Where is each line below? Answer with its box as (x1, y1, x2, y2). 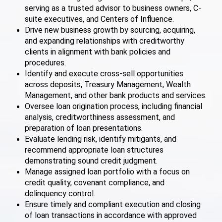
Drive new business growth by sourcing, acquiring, (25, 25, 195, 35)
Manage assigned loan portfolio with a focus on (25, 167, 190, 177)
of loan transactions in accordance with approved (25, 211, 197, 221)
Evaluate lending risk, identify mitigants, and (25, 134, 176, 144)
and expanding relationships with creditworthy (25, 36, 184, 46)
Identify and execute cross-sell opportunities (25, 69, 183, 79)
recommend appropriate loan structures (25, 145, 164, 155)
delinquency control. (25, 189, 95, 199)
